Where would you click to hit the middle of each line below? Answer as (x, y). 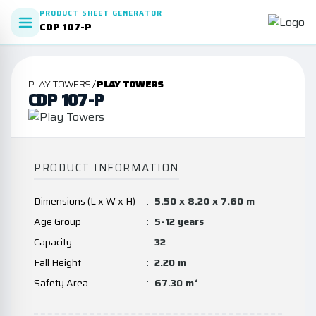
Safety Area (61, 283)
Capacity (53, 242)
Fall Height (57, 262)
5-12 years (179, 221)
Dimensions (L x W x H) (85, 201)
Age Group (57, 221)
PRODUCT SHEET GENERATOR (101, 13)
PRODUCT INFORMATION (107, 168)
